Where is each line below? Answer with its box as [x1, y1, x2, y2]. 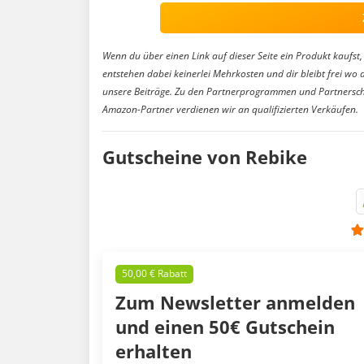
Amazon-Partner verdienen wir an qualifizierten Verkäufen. [102, 102, 358, 117]
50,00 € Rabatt [122, 266, 187, 281]
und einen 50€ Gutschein [115, 314, 335, 339]
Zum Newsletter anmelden [115, 289, 355, 314]
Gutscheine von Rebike [102, 145, 307, 170]
